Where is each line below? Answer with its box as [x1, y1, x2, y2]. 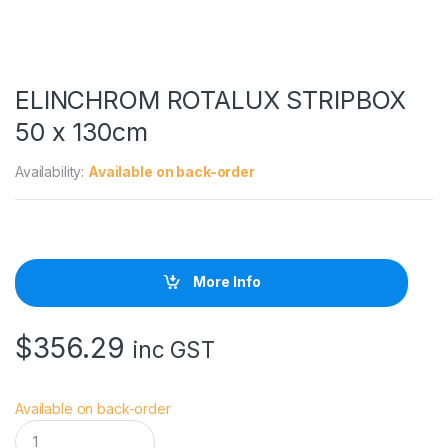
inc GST [132, 335, 215, 363]
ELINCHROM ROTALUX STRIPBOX [15, 84, 407, 115]
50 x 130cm [15, 116, 148, 147]
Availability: [15, 162, 89, 180]
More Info [190, 273, 262, 291]
